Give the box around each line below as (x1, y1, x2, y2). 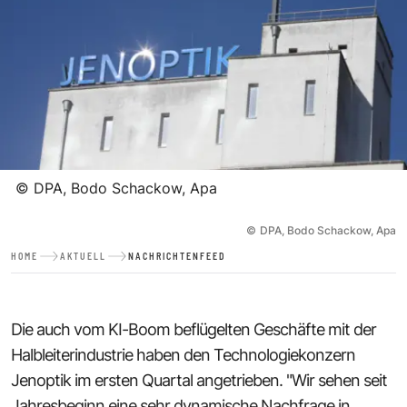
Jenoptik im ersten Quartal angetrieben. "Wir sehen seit (11, 370, 387, 390)
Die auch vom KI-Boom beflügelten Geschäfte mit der (11, 319, 376, 339)
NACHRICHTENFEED (128, 250, 225, 262)
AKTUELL (60, 250, 106, 262)
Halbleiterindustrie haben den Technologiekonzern (11, 344, 355, 364)
